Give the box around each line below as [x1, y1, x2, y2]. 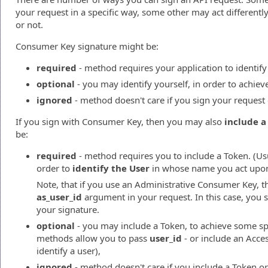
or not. [16, 19, 43, 31]
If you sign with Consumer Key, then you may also [16, 115, 224, 127]
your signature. [36, 203, 99, 215]
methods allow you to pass [36, 232, 150, 244]
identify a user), [36, 245, 100, 257]
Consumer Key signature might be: [16, 40, 159, 52]
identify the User [72, 162, 150, 174]
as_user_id [36, 191, 82, 203]
